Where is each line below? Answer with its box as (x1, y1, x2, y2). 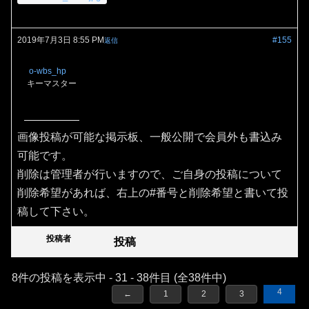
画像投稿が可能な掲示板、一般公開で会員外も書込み (17, 131, 282, 143)
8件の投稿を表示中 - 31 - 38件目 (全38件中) (12, 272, 226, 284)
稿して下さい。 (17, 206, 94, 218)
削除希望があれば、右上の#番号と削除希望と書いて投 (17, 187, 288, 199)
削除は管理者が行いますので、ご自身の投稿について (17, 168, 282, 181)
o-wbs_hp (29, 66, 66, 77)
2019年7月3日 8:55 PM (17, 35, 104, 46)
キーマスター (27, 79, 77, 89)
